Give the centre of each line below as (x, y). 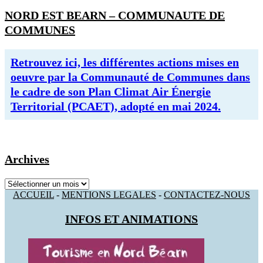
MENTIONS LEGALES (109, 194)
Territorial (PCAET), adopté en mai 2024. (116, 107)
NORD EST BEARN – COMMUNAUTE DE (115, 16)
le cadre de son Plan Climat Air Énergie (111, 92)
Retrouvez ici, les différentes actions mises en (125, 63)
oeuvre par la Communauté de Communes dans (130, 77)
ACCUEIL (33, 194)
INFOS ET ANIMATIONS (131, 219)
